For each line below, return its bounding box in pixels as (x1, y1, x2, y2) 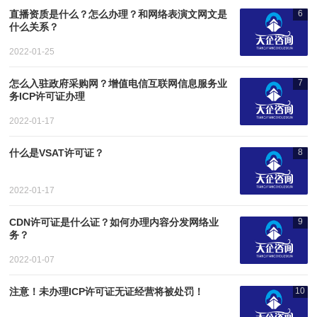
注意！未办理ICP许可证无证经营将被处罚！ (9, 286, 204, 298)
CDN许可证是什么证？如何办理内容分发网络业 (9, 217, 219, 229)
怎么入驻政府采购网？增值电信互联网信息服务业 (9, 78, 228, 90)
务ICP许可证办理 (9, 91, 86, 103)
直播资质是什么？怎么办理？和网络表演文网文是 (9, 8, 228, 21)
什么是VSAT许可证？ (9, 147, 105, 159)
